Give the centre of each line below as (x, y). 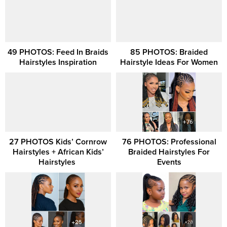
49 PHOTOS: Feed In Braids (58, 52)
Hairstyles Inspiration (58, 62)
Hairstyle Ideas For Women (169, 62)
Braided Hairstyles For (169, 152)
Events (169, 162)
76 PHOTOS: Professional (169, 142)
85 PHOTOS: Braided (169, 52)
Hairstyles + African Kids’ (58, 152)
